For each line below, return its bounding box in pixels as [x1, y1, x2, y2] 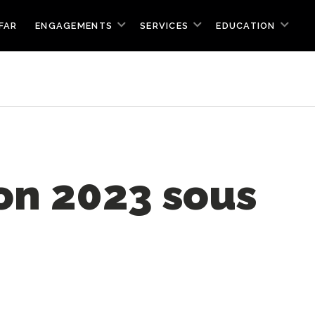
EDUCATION [216, 20, 276, 31]
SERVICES [140, 20, 189, 31]
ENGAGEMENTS [35, 20, 113, 31]
